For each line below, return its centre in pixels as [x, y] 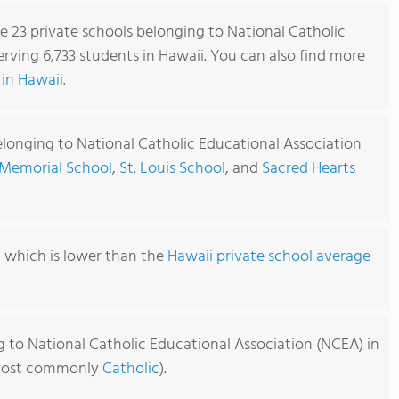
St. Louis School [172, 169]
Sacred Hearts [309, 169]
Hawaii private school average [269, 257]
